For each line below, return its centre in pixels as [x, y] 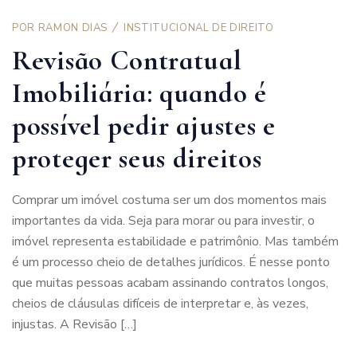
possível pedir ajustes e [144, 126]
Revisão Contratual [127, 60]
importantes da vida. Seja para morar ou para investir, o [163, 220]
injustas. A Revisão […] [75, 324]
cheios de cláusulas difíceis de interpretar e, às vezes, [160, 303]
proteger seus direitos [137, 158]
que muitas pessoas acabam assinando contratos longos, [170, 282]
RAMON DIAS [73, 27]
